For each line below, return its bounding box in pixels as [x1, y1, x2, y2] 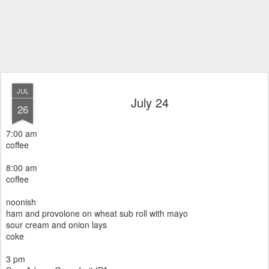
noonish [6, 196, 36, 208]
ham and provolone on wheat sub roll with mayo [6, 207, 188, 219]
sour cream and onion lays [6, 219, 107, 231]
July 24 [130, 94, 169, 111]
